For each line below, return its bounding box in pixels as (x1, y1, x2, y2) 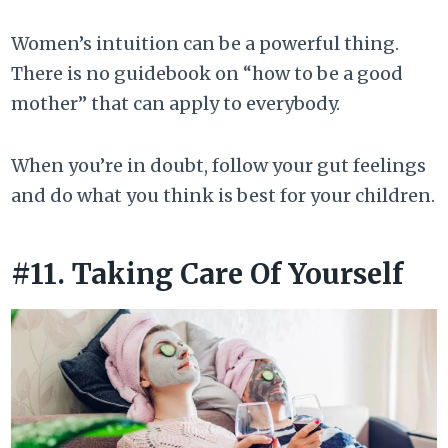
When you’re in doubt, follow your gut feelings (11, 154, 427, 178)
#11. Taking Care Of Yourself (11, 256, 404, 293)
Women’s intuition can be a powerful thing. (11, 32, 400, 56)
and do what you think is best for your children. (11, 184, 436, 208)
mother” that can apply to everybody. (11, 92, 341, 116)
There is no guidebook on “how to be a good (11, 62, 404, 86)
